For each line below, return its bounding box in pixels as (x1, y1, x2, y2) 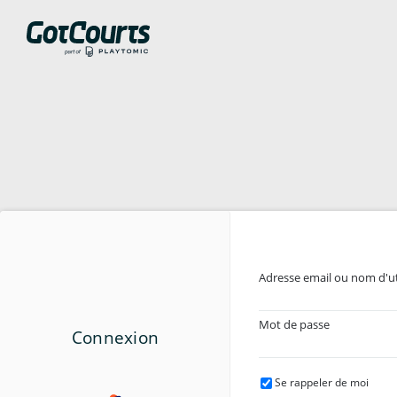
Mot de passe (259, 316, 330, 332)
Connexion (71, 326, 160, 349)
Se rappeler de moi (275, 375, 369, 390)
